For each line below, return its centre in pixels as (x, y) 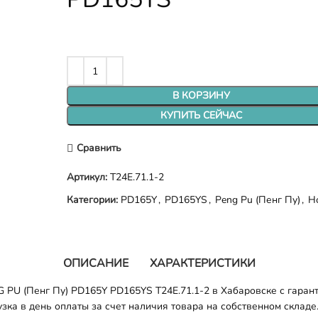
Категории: (93, 200)
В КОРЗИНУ (202, 95)
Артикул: (89, 177)
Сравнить (99, 148)
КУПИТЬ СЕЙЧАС (202, 115)
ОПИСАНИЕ (95, 263)
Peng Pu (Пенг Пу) (258, 200)
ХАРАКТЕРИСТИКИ (202, 263)
